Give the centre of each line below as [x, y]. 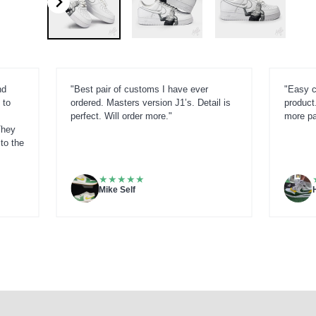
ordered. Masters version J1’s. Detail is [151, 102]
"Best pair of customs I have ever [139, 89]
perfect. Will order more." [121, 116]
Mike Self [117, 189]
